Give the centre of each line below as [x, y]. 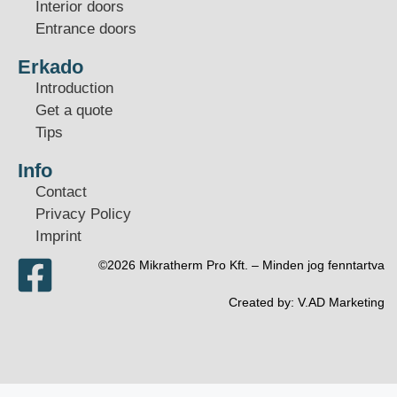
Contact [61, 192]
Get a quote [74, 111]
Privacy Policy [83, 214]
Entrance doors [86, 29]
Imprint [58, 237]
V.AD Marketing [341, 303]
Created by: [263, 303]
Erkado [51, 67]
